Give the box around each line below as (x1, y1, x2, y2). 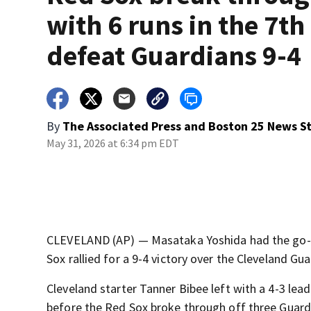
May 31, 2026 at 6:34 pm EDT (47, 136, 180, 151)
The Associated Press (62, 118, 182, 135)
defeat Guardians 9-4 (47, 38, 302, 74)
